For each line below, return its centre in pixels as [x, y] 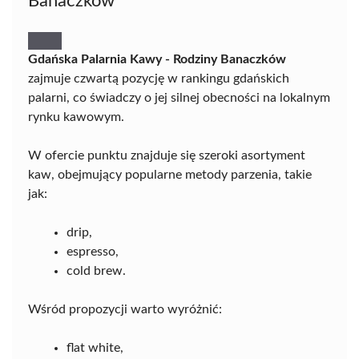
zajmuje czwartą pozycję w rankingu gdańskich [159, 79]
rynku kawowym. [76, 117]
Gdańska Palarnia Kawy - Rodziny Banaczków [157, 60]
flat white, [95, 348]
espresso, [93, 252]
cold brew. [96, 271]
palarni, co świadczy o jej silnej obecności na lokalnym [179, 98]
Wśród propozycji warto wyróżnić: [125, 310]
